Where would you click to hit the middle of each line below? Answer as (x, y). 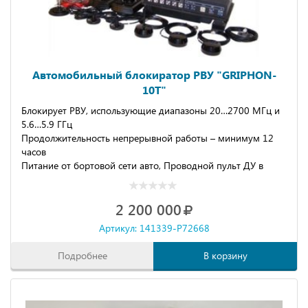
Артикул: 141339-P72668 (154, 228)
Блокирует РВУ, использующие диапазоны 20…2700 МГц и (151, 110)
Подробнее (82, 255)
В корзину (225, 255)
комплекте (44, 179)
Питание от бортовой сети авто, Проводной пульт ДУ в (142, 165)
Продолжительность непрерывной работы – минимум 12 (147, 138)
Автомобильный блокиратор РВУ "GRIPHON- (154, 75)
